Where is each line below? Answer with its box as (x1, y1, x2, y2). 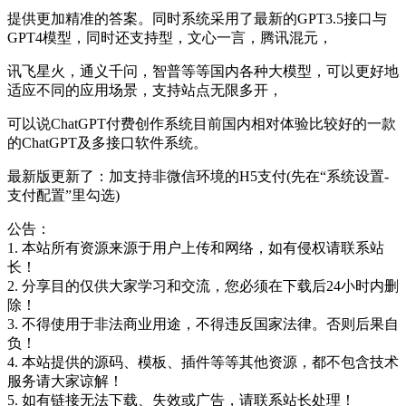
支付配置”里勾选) (7, 187, 120, 203)
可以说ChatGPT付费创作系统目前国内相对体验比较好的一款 (7, 115, 396, 131)
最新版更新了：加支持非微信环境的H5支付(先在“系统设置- (7, 168, 389, 184)
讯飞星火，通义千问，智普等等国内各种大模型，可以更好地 (7, 63, 399, 79)
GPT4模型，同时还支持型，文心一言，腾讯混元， (7, 29, 333, 45)
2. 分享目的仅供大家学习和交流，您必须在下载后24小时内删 (7, 277, 399, 294)
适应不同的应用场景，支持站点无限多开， (7, 82, 283, 98)
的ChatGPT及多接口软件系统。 (7, 134, 208, 150)
